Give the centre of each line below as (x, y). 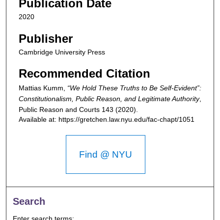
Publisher (46, 38)
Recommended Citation (84, 74)
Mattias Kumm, (43, 88)
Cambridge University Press (62, 52)
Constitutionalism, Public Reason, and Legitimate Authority (109, 99)
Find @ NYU (105, 155)
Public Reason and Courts (60, 110)
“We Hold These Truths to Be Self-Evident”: (134, 88)
